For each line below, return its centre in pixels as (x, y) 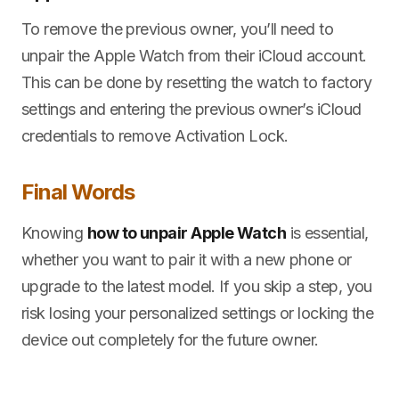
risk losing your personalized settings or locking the (198, 313)
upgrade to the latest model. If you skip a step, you (197, 286)
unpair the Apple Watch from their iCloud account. (194, 55)
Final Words (78, 191)
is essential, (327, 232)
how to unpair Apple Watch (187, 232)
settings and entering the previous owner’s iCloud (191, 109)
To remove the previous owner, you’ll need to (178, 28)
